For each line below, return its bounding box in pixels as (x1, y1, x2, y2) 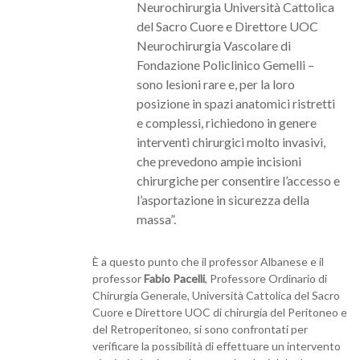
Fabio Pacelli (144, 271, 205, 285)
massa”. (137, 211, 176, 227)
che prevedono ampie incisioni (137, 153, 301, 169)
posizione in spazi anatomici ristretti (137, 95, 335, 111)
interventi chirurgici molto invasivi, (137, 133, 325, 149)
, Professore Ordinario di (205, 271, 327, 285)
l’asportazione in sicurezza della (137, 191, 309, 207)
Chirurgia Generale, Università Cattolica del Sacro (92, 288, 340, 302)
